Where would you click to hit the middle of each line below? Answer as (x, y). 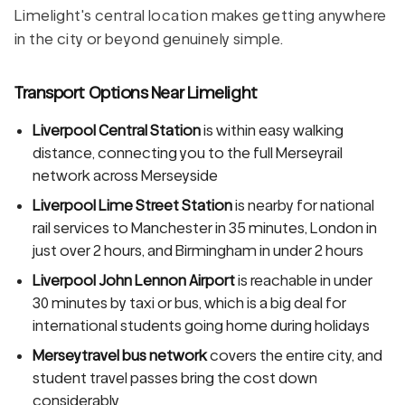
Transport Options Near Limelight (136, 92)
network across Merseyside (125, 175)
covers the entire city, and (295, 355)
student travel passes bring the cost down (175, 378)
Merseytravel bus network (120, 355)
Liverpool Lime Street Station (132, 205)
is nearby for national (303, 205)
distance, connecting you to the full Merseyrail (188, 153)
